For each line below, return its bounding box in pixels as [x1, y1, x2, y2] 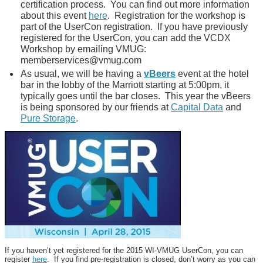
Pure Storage [21, 113, 76, 123]
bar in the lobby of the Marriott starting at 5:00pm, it [21, 80, 229, 90]
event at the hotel [178, 69, 249, 79]
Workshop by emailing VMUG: [21, 44, 146, 54]
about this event [21, 11, 89, 21]
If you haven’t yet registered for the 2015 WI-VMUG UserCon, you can [5, 246, 243, 255]
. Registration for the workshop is [107, 11, 245, 21]
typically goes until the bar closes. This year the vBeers [21, 91, 251, 101]
